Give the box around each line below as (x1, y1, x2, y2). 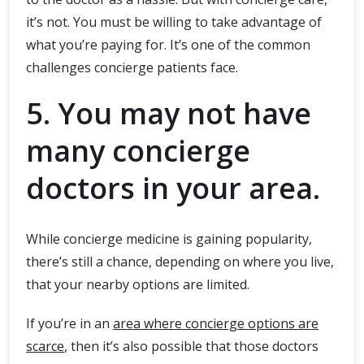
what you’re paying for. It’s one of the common (26, 36, 310, 54)
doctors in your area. (26, 168, 320, 208)
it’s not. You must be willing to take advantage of (26, 13, 322, 31)
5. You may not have (26, 93, 311, 133)
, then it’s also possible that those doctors (64, 337, 318, 355)
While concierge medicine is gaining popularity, (26, 230, 312, 248)
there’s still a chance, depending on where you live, (26, 253, 334, 271)
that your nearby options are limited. (26, 275, 249, 293)
